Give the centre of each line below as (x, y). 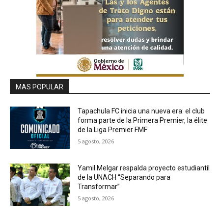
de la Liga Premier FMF (113, 130)
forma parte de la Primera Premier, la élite (143, 121)
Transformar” (99, 187)
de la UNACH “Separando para (124, 178)
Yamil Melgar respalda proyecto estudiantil (144, 168)
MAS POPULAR (40, 87)
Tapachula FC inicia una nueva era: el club (141, 111)
